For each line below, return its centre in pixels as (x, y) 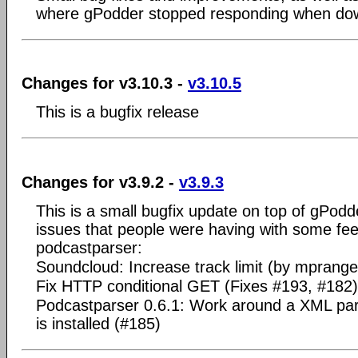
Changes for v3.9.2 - (100, 182)
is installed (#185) (98, 323)
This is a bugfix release (117, 112)
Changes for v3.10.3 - (105, 83)
